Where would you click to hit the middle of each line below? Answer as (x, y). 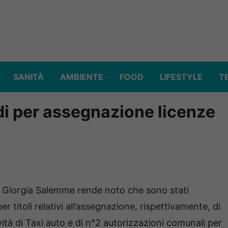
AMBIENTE (82, 77)
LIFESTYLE (181, 77)
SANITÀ (28, 77)
